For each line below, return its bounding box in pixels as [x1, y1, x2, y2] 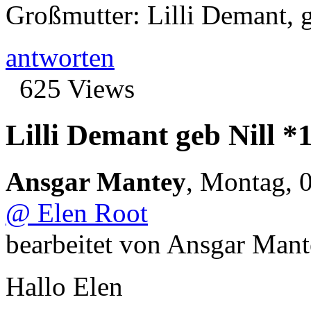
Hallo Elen [6, 271, 123, 301]
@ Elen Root [6, 197, 148, 228]
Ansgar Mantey [6, 166, 186, 196]
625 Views [19, 74, 135, 103]
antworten [6, 42, 115, 72]
